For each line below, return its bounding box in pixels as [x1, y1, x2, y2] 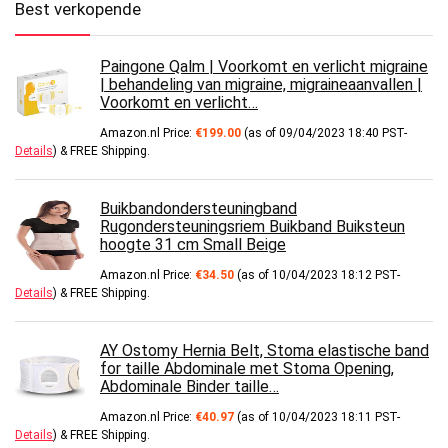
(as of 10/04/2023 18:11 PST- [234, 410, 400, 425]
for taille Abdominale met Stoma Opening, [100, 359, 394, 379]
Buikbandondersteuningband [100, 199, 297, 219]
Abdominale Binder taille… [100, 377, 279, 397]
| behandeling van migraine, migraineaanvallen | [100, 75, 422, 95]
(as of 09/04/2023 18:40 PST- [241, 126, 407, 141]
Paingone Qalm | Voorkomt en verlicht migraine [100, 57, 428, 77]
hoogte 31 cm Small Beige [100, 235, 286, 255]
